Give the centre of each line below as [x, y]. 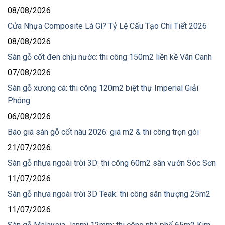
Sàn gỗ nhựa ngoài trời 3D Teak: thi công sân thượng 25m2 [109, 194]
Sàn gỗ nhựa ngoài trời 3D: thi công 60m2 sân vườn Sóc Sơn [112, 163]
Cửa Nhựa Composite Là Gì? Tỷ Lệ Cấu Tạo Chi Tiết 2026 [107, 26]
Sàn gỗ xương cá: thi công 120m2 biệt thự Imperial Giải [103, 88]
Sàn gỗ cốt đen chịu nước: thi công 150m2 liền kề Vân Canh [110, 57]
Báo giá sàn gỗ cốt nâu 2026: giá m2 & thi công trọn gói [103, 132]
